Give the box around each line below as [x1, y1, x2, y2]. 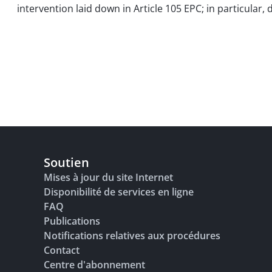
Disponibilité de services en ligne [44, 185, 194, 199]
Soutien [44, 154, 89, 171]
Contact [44, 243, 80, 257]
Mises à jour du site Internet [44, 171, 173, 184]
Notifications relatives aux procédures [44, 229, 220, 242]
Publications [44, 214, 100, 228]
